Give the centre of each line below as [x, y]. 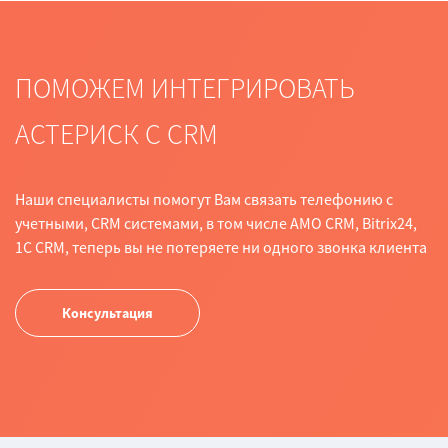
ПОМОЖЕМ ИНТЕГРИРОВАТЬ [185, 87]
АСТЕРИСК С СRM [116, 133]
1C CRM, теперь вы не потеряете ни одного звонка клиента [221, 246]
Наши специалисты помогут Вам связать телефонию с [204, 198]
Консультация [107, 312]
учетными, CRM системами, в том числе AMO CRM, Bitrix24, [216, 222]
